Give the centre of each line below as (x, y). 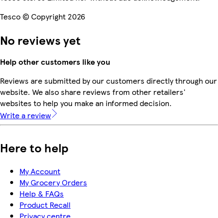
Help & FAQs (42, 193)
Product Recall (45, 204)
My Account (40, 171)
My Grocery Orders (53, 182)
